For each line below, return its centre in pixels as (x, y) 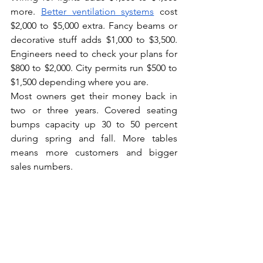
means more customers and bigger (94, 153)
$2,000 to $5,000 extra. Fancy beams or (94, 26)
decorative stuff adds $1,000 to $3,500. (94, 40)
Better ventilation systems (97, 12)
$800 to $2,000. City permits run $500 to (94, 68)
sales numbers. (42, 167)
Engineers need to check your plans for (94, 54)
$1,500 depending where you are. (80, 82)
